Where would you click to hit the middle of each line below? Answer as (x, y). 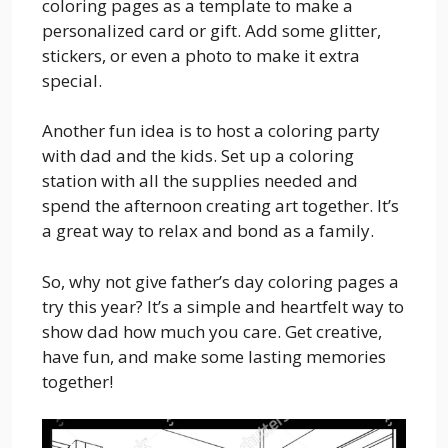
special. (72, 80)
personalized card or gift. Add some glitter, (211, 30)
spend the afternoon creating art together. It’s (220, 205)
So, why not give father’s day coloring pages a (220, 281)
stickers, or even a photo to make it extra (201, 55)
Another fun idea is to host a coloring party (211, 130)
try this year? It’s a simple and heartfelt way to (223, 306)
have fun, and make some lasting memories (214, 356)
